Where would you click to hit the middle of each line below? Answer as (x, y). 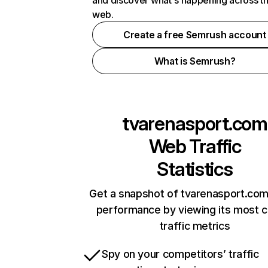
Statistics (195, 169)
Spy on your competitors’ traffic (180, 254)
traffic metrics (195, 226)
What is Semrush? (195, 61)
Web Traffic (195, 146)
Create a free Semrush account (195, 35)
